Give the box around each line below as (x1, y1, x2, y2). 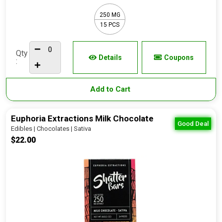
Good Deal (177, 120, 209, 127)
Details (98, 54, 122, 61)
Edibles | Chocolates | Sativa (11, 125, 91, 132)
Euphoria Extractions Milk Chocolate (11, 113, 154, 123)
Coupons (164, 54, 194, 61)
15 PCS (100, 21, 119, 28)
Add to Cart (90, 85, 132, 94)
